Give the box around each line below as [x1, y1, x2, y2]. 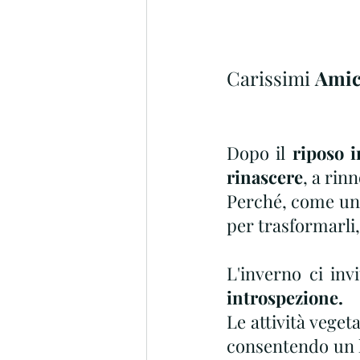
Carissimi [227, 65, 315, 91]
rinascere [227, 165, 303, 189]
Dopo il [227, 141, 292, 165]
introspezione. [227, 285, 343, 309]
